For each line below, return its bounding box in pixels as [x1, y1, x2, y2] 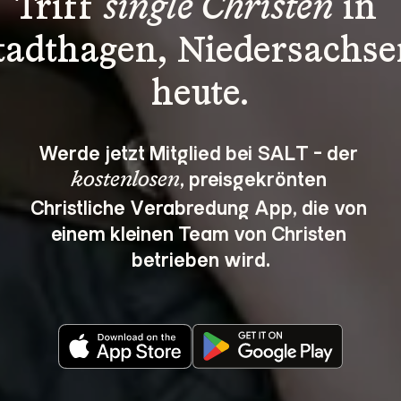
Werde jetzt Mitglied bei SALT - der [38, 138, 363, 165]
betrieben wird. [131, 244, 270, 271]
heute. [151, 76, 250, 113]
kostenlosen [70, 168, 180, 191]
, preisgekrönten [179, 164, 331, 191]
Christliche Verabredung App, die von [30, 192, 371, 219]
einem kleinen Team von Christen [50, 218, 351, 245]
